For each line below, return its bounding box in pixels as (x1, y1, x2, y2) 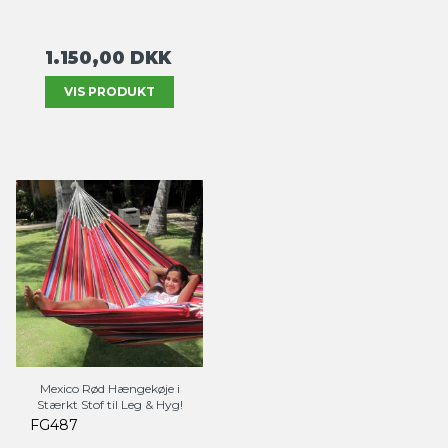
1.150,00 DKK (45, 46, 171, 68)
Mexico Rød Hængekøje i (39, 380, 180, 396)
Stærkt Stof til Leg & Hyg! (36, 396, 183, 412)
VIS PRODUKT (64, 83, 155, 99)
